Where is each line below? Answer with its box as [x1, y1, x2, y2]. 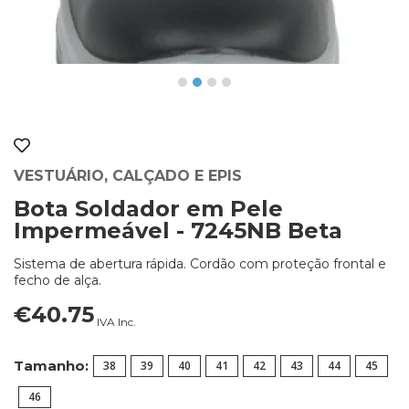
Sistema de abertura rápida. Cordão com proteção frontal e [14, 255, 386, 272]
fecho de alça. [14, 271, 101, 288]
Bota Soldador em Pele [14, 194, 283, 222]
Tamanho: [14, 357, 89, 375]
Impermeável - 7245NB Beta [14, 216, 342, 244]
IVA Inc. [94, 314, 136, 329]
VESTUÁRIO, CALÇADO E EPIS [14, 166, 242, 184]
